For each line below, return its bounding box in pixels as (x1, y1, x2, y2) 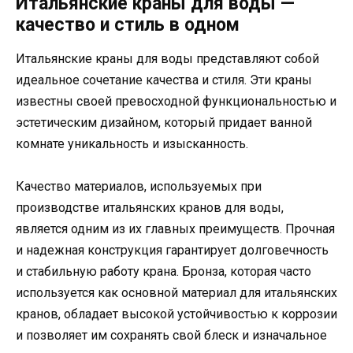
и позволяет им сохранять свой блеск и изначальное (16, 328, 327, 344)
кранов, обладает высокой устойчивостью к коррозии (16, 307, 337, 322)
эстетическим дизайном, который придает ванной (16, 115, 312, 131)
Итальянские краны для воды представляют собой (16, 51, 319, 67)
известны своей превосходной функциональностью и (16, 94, 336, 110)
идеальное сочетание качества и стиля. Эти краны (16, 72, 312, 88)
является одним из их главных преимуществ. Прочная (16, 221, 335, 237)
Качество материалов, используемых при (16, 179, 262, 195)
